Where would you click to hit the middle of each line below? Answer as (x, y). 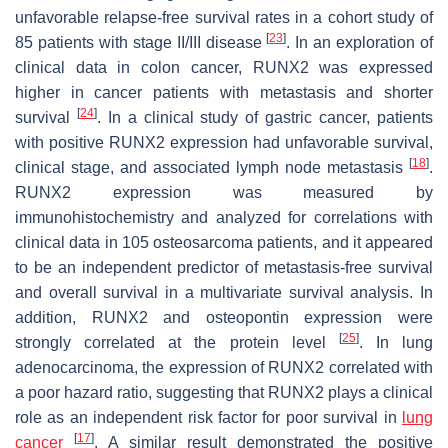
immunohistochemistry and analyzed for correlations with (224, 217)
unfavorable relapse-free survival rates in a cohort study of (224, 17)
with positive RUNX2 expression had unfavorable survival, (224, 142)
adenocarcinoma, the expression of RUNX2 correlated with (224, 367)
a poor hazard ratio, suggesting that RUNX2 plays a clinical (224, 392)
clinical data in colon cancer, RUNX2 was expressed (224, 67)
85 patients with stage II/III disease (141, 42)
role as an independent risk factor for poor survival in (208, 417)
